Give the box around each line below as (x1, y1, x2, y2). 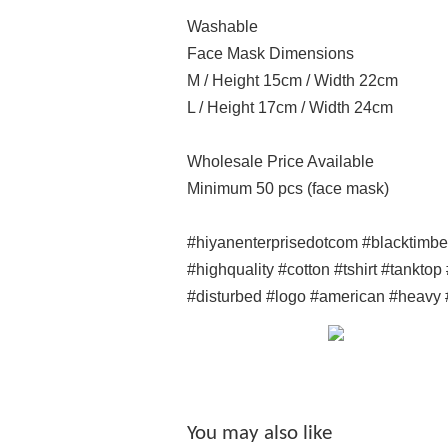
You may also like (187, 423, 332, 445)
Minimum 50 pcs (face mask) (187, 180, 389, 198)
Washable (187, 18, 258, 36)
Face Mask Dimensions (187, 45, 354, 63)
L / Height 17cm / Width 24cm (187, 99, 393, 117)
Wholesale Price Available (187, 153, 374, 171)
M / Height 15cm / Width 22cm (187, 72, 398, 90)
